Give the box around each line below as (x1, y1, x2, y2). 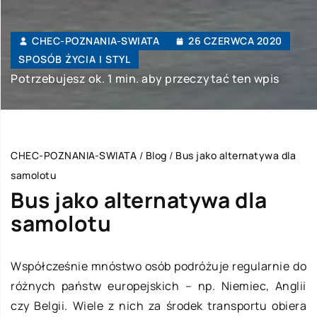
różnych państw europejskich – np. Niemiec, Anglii (11, 278, 306, 294)
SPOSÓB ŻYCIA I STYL (18, 52, 131, 67)
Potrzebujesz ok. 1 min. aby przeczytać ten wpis (11, 71, 279, 87)
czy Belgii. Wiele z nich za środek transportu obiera (11, 298, 306, 314)
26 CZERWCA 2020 (188, 34, 282, 48)
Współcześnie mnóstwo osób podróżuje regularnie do (11, 258, 306, 275)
